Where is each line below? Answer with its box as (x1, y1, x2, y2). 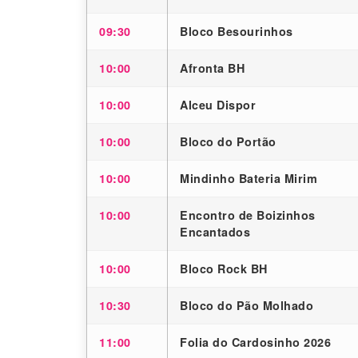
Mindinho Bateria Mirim (180, 170, 317, 187)
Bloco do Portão (180, 133, 276, 150)
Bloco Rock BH (180, 261, 268, 277)
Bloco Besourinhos (180, 23, 293, 40)
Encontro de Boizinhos (180, 207, 316, 224)
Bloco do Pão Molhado (180, 297, 313, 314)
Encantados (180, 224, 250, 241)
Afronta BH (180, 60, 245, 77)
